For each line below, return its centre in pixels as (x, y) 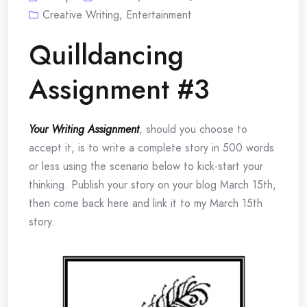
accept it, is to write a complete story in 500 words (151, 148)
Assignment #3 (119, 89)
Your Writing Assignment (84, 129)
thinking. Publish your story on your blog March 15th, (152, 185)
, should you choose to (193, 129)
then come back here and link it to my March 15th (146, 203)
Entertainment (159, 15)
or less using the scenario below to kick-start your (146, 166)
